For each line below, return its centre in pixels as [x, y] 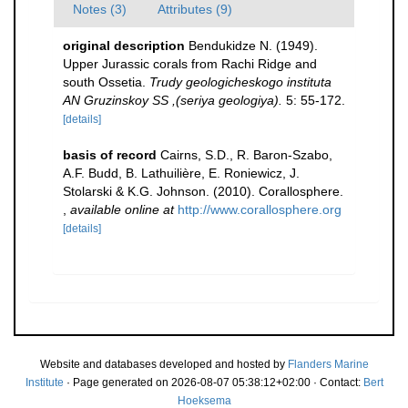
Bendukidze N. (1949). [253, 46]
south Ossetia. [106, 82]
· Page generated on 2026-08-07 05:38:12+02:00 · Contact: [213, 382]
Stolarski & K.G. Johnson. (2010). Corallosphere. [203, 191]
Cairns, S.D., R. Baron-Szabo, [246, 155]
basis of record [110, 155]
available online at [122, 209]
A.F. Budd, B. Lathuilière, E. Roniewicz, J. [181, 173]
